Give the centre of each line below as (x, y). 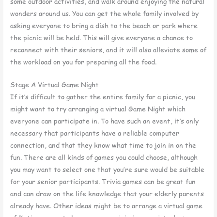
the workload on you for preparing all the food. (84, 62)
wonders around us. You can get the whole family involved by (105, 13)
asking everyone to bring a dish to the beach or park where (104, 25)
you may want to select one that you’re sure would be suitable (108, 169)
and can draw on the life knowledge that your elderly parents (107, 193)
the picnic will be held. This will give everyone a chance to (102, 37)
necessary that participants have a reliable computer (95, 133)
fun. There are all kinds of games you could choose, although (104, 157)
